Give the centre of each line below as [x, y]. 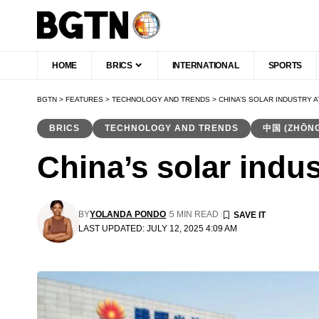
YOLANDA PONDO [128, 214]
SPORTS [285, 65]
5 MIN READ [194, 214]
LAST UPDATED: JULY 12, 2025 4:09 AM [158, 228]
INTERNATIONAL [205, 65]
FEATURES [84, 99]
